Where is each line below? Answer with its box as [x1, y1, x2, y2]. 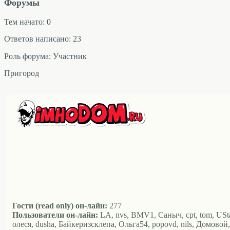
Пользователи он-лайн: [12, 210, 98, 220]
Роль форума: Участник [4, 51, 87, 61]
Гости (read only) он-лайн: [12, 201, 107, 210]
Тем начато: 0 [4, 17, 51, 26]
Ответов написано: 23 [4, 34, 81, 44]
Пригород [4, 69, 39, 78]
